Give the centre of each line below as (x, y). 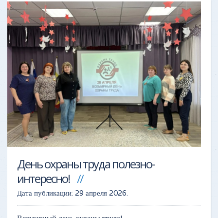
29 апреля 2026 (101, 193)
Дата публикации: (46, 193)
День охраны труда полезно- (86, 163)
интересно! (44, 178)
